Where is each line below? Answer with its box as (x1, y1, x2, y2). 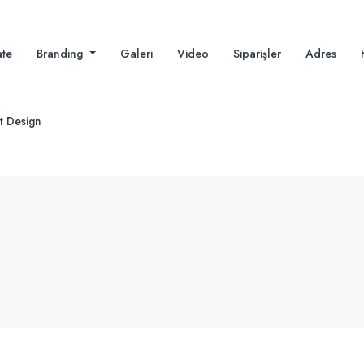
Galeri (119, 45, 153, 62)
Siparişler (232, 45, 281, 62)
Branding (37, 45, 86, 62)
